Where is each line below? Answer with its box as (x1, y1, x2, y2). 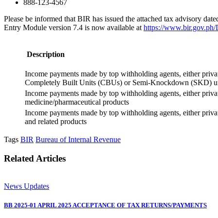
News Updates (4, 182, 49, 190)
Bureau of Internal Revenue (36, 135, 121, 144)
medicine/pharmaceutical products (25, 98, 129, 107)
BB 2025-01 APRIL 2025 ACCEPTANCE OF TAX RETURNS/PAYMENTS (4, 201, 207, 209)
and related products (25, 117, 87, 126)
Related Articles (4, 153, 66, 163)
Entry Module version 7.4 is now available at (4, 23, 144, 32)
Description (27, 50, 65, 59)
